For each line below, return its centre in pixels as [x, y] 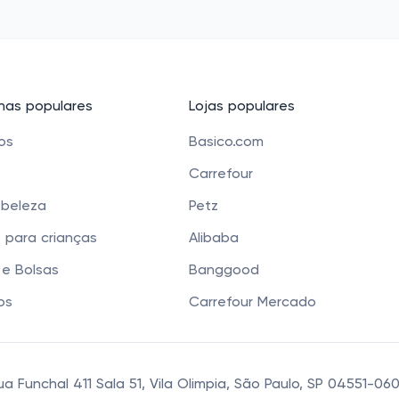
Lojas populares [242, 107]
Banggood [224, 271]
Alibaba [214, 239]
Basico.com [226, 142]
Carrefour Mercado [252, 303]
